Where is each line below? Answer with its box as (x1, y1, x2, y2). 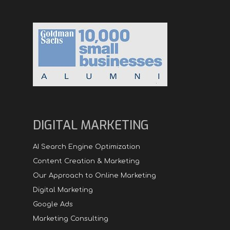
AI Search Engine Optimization (33, 143, 140, 151)
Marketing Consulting (33, 215, 108, 223)
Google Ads (33, 201, 73, 208)
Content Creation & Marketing (33, 158, 140, 165)
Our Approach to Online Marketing (33, 172, 156, 180)
